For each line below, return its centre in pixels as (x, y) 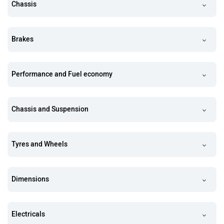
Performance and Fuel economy (62, 74)
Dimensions (30, 179)
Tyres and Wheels (39, 144)
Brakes (22, 39)
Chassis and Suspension (50, 109)
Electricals (28, 214)
